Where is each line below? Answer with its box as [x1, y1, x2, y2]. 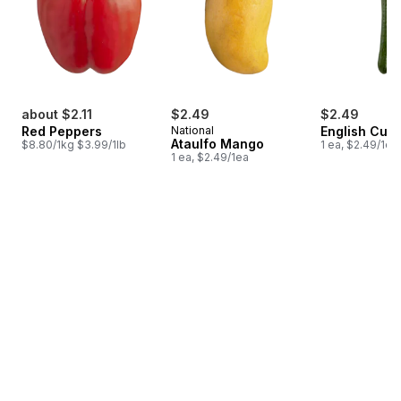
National [171, 124, 214, 138]
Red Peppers [21, 124, 102, 140]
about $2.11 [21, 107, 92, 123]
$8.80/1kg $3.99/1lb [21, 138, 126, 152]
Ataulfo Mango [171, 136, 264, 152]
